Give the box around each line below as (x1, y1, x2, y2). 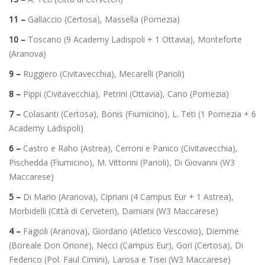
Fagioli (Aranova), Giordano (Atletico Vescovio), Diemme (23, 225, 239, 237)
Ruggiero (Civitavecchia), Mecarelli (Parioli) (21, 68, 185, 80)
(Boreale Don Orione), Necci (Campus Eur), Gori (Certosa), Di (9, 240, 243, 251)
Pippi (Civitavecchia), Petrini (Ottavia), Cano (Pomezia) (21, 88, 229, 100)
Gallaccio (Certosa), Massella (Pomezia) (25, 14, 180, 25)
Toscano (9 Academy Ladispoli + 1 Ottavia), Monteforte (25, 34, 242, 46)
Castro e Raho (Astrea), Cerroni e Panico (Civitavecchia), (23, 143, 238, 154)
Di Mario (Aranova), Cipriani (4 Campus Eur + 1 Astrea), (23, 191, 234, 203)
